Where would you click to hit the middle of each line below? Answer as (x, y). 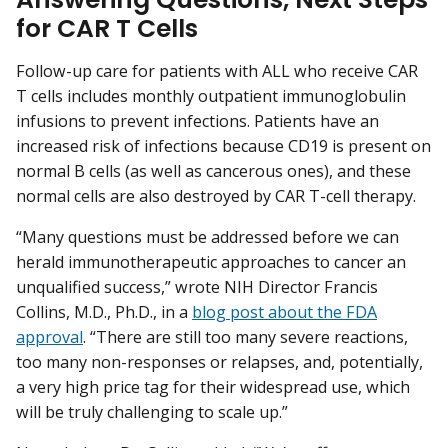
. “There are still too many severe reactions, (245, 337)
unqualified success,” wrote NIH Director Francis (197, 287)
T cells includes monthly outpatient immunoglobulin (211, 96)
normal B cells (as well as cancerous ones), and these (213, 171)
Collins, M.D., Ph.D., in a (104, 312)
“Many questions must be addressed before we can (207, 237)
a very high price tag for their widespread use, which (213, 387)
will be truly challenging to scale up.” (152, 412)
